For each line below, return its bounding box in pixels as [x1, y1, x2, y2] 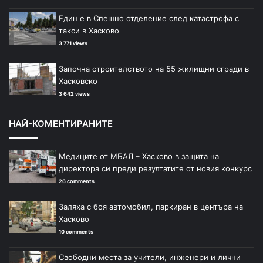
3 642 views [59, 90, 90, 97]
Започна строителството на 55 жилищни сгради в [59, 63, 249, 73]
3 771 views [59, 39, 87, 46]
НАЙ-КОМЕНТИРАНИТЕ [9, 117, 113, 129]
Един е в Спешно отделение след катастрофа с [59, 13, 239, 23]
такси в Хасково [59, 25, 119, 35]
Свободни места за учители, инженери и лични [59, 252, 241, 262]
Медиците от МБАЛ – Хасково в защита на [59, 151, 219, 161]
